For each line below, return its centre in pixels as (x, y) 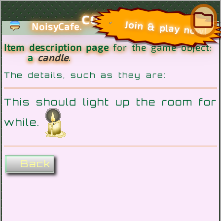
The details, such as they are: (85, 75)
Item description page (58, 47)
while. (24, 122)
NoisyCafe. (57, 27)
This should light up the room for (110, 102)
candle (53, 58)
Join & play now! (166, 28)
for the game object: (163, 47)
